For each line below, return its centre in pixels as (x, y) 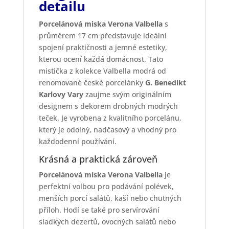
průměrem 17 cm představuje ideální (102, 35)
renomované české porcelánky (92, 82)
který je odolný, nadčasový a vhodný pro (107, 129)
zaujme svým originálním (127, 94)
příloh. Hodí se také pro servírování (99, 210)
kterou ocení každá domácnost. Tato (101, 59)
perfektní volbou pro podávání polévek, (106, 186)
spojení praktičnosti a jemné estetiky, (103, 47)
